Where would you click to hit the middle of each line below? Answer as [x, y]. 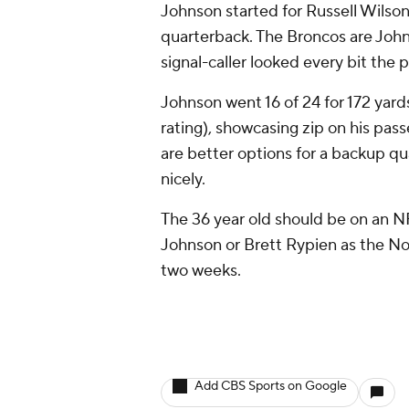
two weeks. [203, 270]
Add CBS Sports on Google [271, 386]
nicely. [185, 179]
